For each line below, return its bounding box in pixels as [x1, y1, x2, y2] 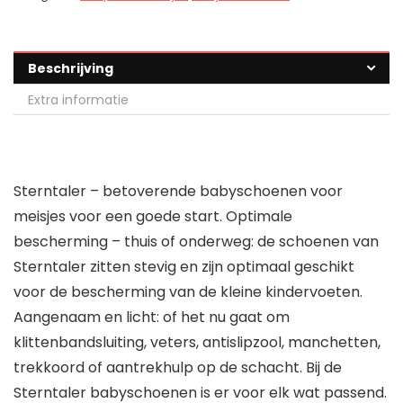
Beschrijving [28, 59, 113, 78]
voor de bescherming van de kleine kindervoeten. [13, 282, 363, 303]
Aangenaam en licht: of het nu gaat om [13, 307, 290, 328]
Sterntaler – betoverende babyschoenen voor [13, 181, 343, 202]
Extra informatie [28, 91, 129, 110]
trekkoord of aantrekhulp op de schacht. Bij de [13, 357, 342, 379]
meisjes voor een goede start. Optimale [13, 206, 292, 228]
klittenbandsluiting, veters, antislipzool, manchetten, [13, 332, 381, 354]
